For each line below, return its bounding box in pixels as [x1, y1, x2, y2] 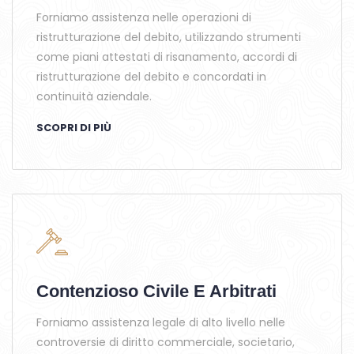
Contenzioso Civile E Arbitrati [36, 281, 277, 301]
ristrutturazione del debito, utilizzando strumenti [36, 29, 301, 45]
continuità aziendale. [36, 88, 152, 104]
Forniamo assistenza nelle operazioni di [36, 9, 251, 25]
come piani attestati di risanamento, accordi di [36, 49, 297, 65]
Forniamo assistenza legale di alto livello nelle [36, 314, 285, 330]
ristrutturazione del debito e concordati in [36, 69, 266, 85]
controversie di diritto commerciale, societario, [36, 334, 295, 350]
